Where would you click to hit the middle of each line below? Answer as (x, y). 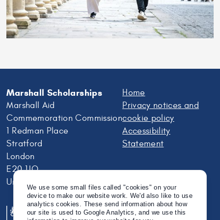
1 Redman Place (38, 131)
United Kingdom (38, 182)
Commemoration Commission (65, 118)
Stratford (25, 143)
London (21, 156)
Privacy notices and (161, 105)
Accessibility (146, 131)
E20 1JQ (22, 169)
